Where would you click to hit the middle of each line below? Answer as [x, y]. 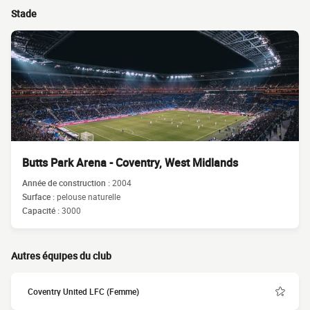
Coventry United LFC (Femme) [83, 291]
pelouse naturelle [89, 197]
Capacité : [42, 210]
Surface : [39, 197]
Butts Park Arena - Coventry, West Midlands [130, 163]
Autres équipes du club [61, 256]
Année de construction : [67, 183]
